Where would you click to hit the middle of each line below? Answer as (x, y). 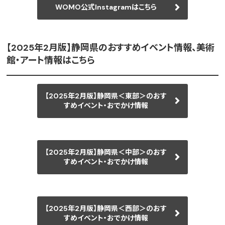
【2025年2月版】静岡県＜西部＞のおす (106, 209)
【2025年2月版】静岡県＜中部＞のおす (106, 152)
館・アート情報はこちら (51, 61)
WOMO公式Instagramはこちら (106, 7)
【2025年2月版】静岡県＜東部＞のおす (106, 96)
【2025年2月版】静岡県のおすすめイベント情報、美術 (111, 48)
